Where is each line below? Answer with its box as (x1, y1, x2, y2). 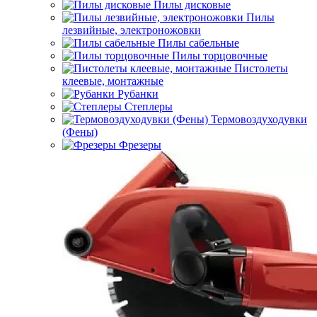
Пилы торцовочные (172, 50, 267, 62)
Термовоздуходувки (211, 113, 307, 125)
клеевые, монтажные (62, 75, 163, 87)
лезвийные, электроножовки (62, 24, 201, 36)
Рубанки (117, 88, 158, 100)
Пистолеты (234, 62, 288, 74)
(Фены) (62, 126, 98, 138)
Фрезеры (119, 139, 161, 151)
